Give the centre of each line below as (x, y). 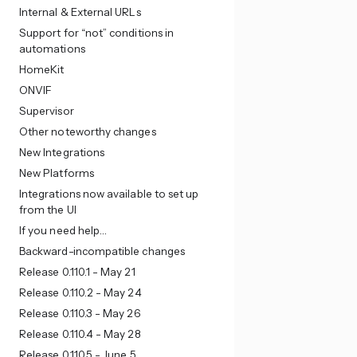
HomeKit (41, 69)
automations (52, 49)
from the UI (47, 210)
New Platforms (56, 173)
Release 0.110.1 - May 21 (77, 272)
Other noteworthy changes (87, 131)
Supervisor (46, 111)
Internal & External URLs (80, 12)
